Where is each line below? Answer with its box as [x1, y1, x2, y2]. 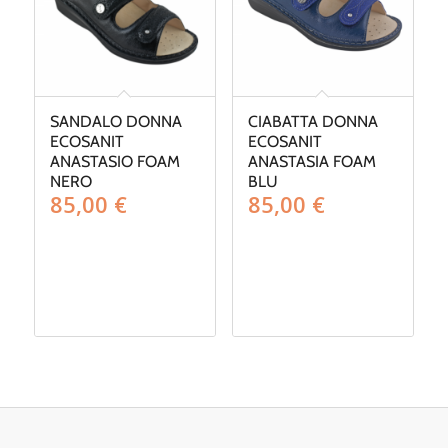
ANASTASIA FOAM [247, 151, 376, 171]
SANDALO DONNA [49, 111, 182, 131]
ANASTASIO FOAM [49, 151, 180, 171]
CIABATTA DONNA [247, 111, 378, 131]
